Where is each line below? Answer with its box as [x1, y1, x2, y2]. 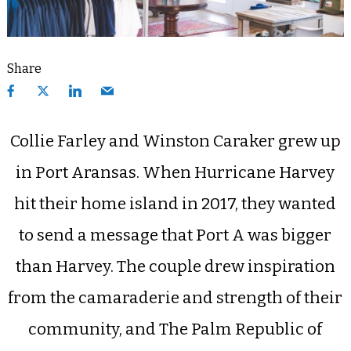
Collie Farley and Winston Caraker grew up [9, 132, 341, 152]
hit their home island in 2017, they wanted [14, 194, 337, 215]
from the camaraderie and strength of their [8, 288, 343, 309]
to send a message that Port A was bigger [19, 226, 332, 246]
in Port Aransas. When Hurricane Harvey [16, 163, 335, 183]
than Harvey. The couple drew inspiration [15, 257, 335, 277]
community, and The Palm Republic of [28, 320, 323, 340]
